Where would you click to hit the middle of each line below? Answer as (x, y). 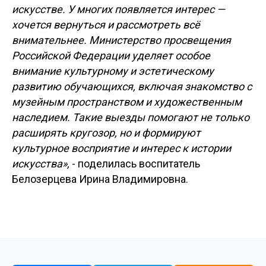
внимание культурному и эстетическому (113, 71)
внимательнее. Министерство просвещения (121, 40)
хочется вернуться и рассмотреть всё (106, 25)
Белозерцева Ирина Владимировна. (100, 179)
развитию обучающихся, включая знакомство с (132, 86)
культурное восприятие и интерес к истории (121, 148)
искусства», (42, 164)
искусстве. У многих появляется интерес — (118, 9)
